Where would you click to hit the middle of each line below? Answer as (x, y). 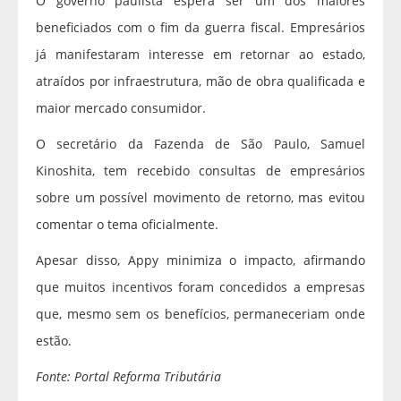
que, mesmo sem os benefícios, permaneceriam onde (200, 314)
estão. (54, 341)
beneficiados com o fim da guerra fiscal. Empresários (200, 28)
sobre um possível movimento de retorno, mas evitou (200, 198)
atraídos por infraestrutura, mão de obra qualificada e (200, 81)
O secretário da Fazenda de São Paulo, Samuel (200, 144)
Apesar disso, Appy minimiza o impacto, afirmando (200, 260)
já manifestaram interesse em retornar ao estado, (200, 55)
